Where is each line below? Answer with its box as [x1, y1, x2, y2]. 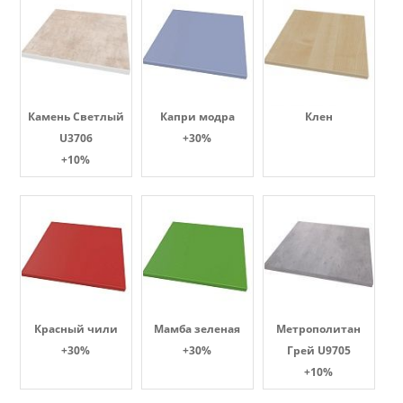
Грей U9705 [286, 343, 351, 358]
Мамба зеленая [154, 321, 240, 336]
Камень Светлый [27, 109, 124, 124]
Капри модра [159, 109, 235, 124]
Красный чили [33, 321, 118, 336]
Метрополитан [276, 321, 361, 336]
